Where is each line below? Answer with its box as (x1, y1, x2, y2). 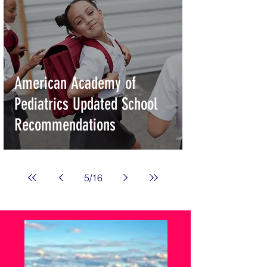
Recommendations (14, 115, 116, 135)
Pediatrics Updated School (14, 94, 157, 114)
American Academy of (14, 73, 136, 93)
